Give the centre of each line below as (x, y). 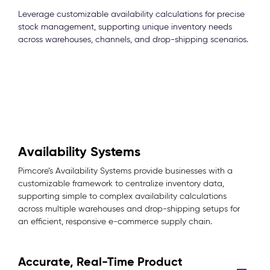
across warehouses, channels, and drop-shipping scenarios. (133, 39)
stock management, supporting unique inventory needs (125, 27)
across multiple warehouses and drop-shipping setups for (129, 209)
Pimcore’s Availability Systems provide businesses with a (125, 171)
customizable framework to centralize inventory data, (121, 184)
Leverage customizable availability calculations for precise (131, 14)
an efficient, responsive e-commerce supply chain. (115, 221)
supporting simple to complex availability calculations (122, 196)
